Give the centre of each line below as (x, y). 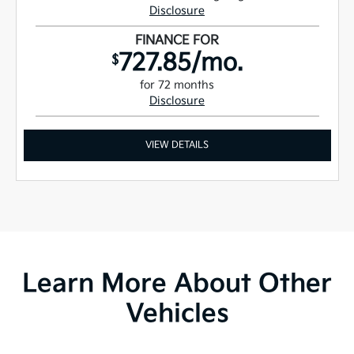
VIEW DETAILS (177, 145)
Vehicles (177, 314)
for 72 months (177, 85)
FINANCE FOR (177, 41)
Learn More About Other (177, 284)
